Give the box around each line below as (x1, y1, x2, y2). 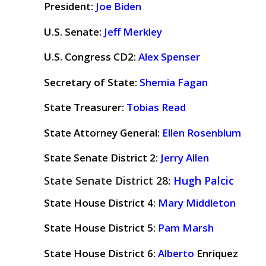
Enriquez (196, 246, 238, 260)
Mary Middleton (157, 195, 236, 210)
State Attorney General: (43, 125, 162, 140)
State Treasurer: (43, 100, 126, 115)
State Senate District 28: (43, 173, 173, 188)
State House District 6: (43, 246, 158, 260)
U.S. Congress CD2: (43, 50, 136, 64)
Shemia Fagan (139, 75, 208, 89)
